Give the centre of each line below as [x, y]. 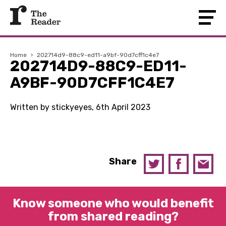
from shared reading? [113, 216]
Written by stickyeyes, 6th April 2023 [80, 107]
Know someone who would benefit [113, 203]
